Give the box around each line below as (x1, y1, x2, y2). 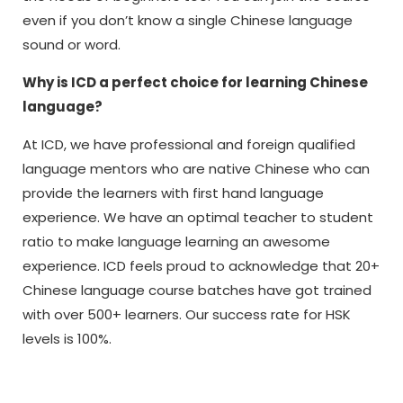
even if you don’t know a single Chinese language (22, 11, 353, 30)
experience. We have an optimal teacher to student (22, 208, 373, 227)
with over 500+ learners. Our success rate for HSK (22, 305, 351, 324)
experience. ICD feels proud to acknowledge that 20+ (22, 256, 380, 275)
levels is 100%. (22, 329, 112, 348)
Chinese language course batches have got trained (22, 281, 372, 300)
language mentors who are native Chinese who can (22, 159, 370, 178)
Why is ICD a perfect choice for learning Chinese (22, 73, 368, 92)
